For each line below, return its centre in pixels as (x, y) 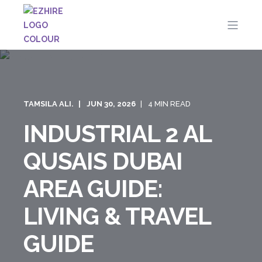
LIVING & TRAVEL (117, 216)
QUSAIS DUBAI (103, 161)
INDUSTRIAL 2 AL (117, 134)
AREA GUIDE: (93, 189)
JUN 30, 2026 (111, 104)
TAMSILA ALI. (49, 104)
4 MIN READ (169, 104)
